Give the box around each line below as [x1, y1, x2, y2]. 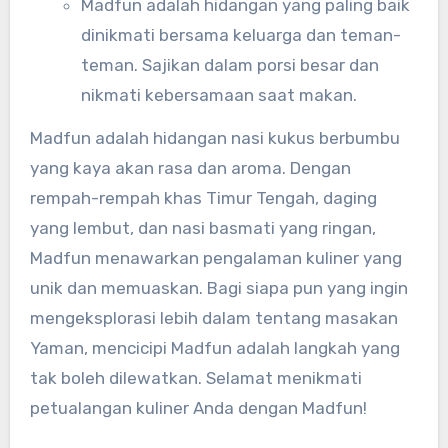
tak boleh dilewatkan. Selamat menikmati [29, 368, 362, 388]
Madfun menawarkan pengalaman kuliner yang [29, 248, 402, 268]
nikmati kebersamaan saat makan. [80, 85, 357, 106]
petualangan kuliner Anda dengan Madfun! [29, 398, 367, 418]
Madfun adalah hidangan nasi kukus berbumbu [29, 128, 400, 148]
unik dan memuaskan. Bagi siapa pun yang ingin [29, 278, 408, 298]
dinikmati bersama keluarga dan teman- [80, 25, 401, 46]
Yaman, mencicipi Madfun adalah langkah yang [29, 338, 400, 358]
